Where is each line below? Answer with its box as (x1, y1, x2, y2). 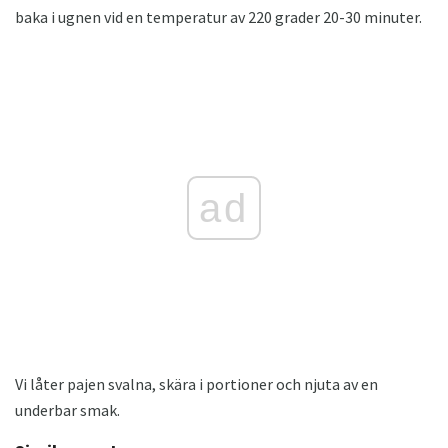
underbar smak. (15, 399, 120, 420)
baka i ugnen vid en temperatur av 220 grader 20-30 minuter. (15, 6, 422, 27)
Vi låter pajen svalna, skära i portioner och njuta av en (15, 373, 378, 394)
